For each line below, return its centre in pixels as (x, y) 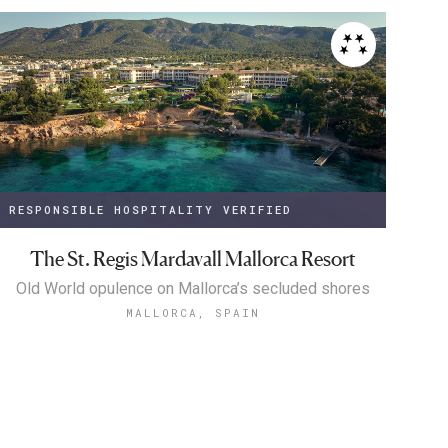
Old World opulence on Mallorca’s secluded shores (192, 289)
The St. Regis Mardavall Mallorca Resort (192, 259)
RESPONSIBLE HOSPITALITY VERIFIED (151, 210)
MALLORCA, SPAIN (192, 313)
